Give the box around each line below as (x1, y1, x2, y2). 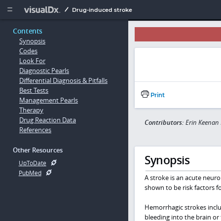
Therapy (19, 106, 43, 115)
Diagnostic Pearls (19, 66, 69, 75)
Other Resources (13, 145, 63, 154)
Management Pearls (19, 96, 78, 105)
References (19, 125, 51, 135)
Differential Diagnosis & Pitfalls (19, 76, 108, 85)
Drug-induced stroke (72, 6, 132, 13)
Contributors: (144, 118, 185, 127)
